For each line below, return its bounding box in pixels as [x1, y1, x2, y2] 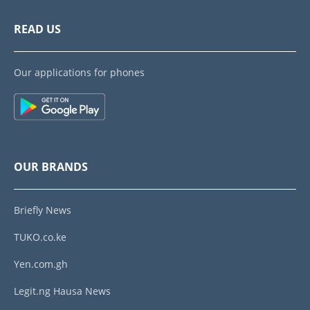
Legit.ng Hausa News [14, 284, 111, 298]
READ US [14, 21, 61, 37]
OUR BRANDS [14, 159, 88, 175]
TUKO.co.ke [14, 230, 66, 244]
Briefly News [14, 203, 71, 217]
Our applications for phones [14, 66, 145, 80]
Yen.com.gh [14, 257, 68, 271]
